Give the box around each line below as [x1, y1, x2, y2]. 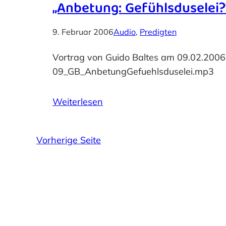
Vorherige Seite [36, 134, 101, 146]
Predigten [140, 26, 177, 37]
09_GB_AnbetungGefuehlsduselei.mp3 [52, 65, 214, 77]
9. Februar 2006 [52, 26, 114, 37]
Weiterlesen [52, 95, 103, 107]
